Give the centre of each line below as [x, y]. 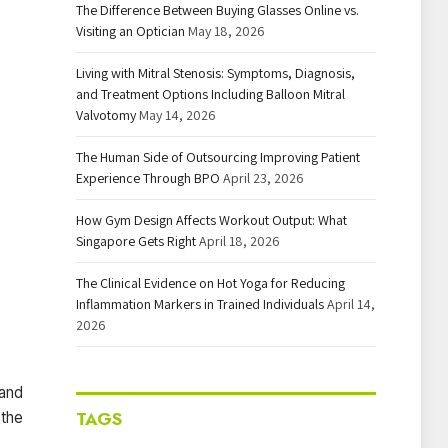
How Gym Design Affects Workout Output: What [211, 220]
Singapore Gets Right [136, 241]
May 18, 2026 [226, 31]
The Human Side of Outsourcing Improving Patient [218, 157]
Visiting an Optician [130, 31]
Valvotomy [106, 115]
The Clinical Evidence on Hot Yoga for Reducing [210, 283]
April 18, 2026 [239, 241]
